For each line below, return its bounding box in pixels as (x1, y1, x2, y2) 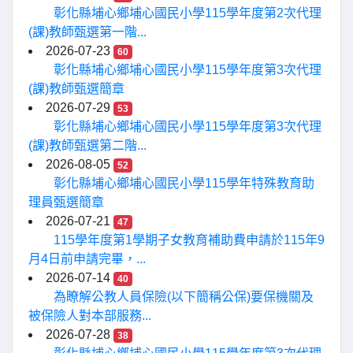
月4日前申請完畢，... (28, 252, 146, 266)
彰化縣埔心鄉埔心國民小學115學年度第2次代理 (54, 6, 321, 20)
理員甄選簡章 (28, 195, 104, 209)
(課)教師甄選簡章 (28, 82, 124, 95)
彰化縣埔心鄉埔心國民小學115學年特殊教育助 (54, 176, 314, 190)
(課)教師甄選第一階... (28, 25, 147, 39)
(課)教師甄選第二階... (28, 139, 147, 152)
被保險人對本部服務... (28, 309, 151, 322)
